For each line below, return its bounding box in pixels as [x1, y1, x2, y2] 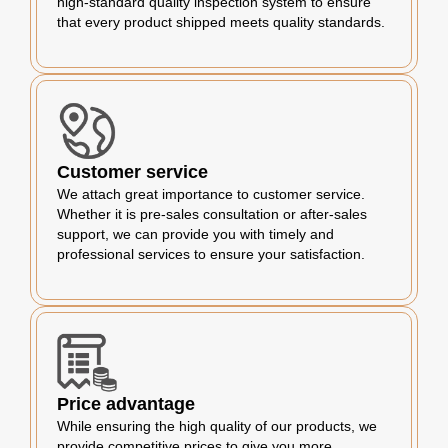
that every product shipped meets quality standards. [57, 14, 385, 30]
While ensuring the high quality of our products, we [57, 418, 377, 434]
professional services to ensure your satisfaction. [57, 246, 365, 262]
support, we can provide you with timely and [57, 226, 334, 242]
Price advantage [57, 394, 195, 414]
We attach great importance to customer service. [57, 186, 365, 202]
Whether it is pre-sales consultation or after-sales [57, 206, 367, 222]
